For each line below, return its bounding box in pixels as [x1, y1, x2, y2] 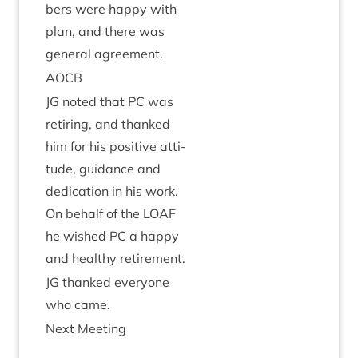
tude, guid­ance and [46, 161, 161, 177]
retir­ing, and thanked [46, 116, 170, 132]
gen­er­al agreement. [46, 46, 163, 62]
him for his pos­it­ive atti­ [46, 138, 186, 154]
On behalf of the [46, 205, 143, 221]
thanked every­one [59, 274, 169, 290]
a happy [126, 228, 179, 244]
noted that [59, 93, 128, 109]
